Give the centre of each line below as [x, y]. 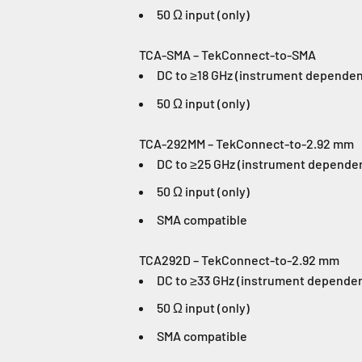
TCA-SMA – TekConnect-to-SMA [227, 54]
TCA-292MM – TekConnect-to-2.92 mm [246, 143]
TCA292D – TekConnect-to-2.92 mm [239, 259]
